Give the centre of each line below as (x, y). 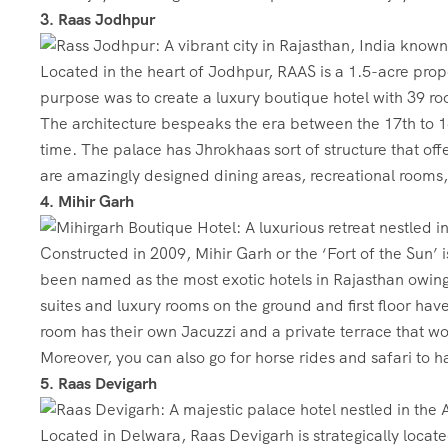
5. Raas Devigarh (98, 383)
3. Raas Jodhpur (97, 19)
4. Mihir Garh (87, 201)
